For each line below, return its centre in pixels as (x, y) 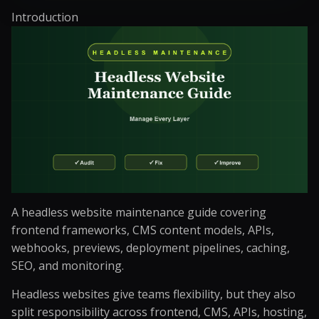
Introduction (45, 17)
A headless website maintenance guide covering (139, 212)
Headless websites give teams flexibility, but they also (153, 294)
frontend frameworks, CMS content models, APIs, (143, 230)
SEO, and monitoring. (68, 266)
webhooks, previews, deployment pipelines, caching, (151, 248)
